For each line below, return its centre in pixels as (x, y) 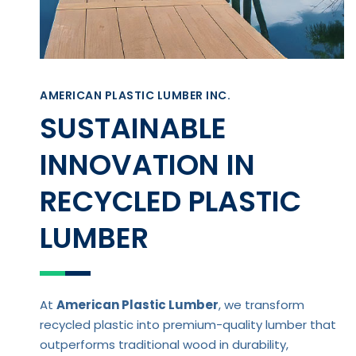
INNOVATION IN (147, 164)
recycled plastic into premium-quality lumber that (188, 324)
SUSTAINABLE (133, 128)
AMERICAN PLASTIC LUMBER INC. (135, 95)
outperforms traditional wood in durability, (164, 344)
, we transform (261, 304)
